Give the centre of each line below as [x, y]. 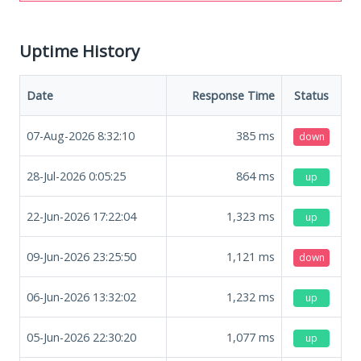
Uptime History [79, 50]
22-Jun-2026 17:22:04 [81, 216]
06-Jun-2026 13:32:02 [81, 297]
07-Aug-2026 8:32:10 [81, 135]
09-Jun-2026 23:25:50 [81, 256]
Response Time [233, 95]
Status [311, 95]
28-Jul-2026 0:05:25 [76, 176]
